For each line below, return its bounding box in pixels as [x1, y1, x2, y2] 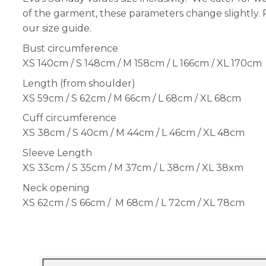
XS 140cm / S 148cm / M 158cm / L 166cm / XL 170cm [23, 58, 262, 69]
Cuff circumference [23, 112, 117, 124]
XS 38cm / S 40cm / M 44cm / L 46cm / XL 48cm [23, 127, 245, 139]
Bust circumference [23, 43, 119, 55]
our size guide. [23, 23, 92, 34]
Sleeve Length [23, 147, 93, 159]
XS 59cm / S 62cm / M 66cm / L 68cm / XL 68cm [23, 92, 242, 104]
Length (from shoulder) [23, 77, 136, 89]
